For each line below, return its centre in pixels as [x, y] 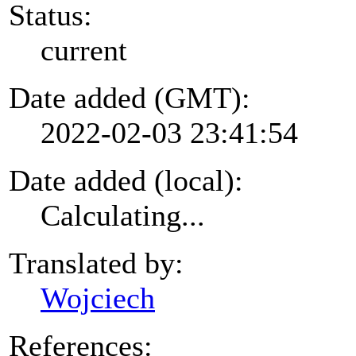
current [84, 50]
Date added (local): [126, 180]
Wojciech [98, 298]
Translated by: [96, 263]
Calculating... [123, 215]
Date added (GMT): [130, 97]
